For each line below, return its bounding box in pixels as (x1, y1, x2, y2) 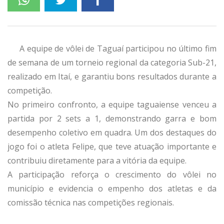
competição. (7, 84, 52, 96)
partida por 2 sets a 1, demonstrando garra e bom (7, 112, 216, 124)
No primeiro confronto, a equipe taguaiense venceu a (7, 98, 216, 110)
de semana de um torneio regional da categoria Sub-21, (7, 56, 216, 68)
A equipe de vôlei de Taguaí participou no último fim (19, 42, 216, 54)
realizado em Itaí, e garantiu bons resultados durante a (7, 70, 216, 82)
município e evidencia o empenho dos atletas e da (7, 182, 216, 194)
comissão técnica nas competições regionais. (7, 196, 174, 208)
